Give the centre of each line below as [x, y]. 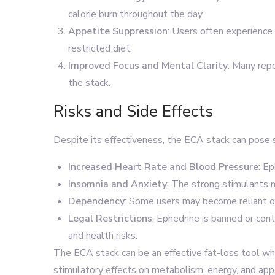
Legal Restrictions [110, 219]
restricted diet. [100, 48]
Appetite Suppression [118, 31]
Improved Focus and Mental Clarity [148, 66]
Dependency [96, 201]
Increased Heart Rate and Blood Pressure [163, 167]
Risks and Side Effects [133, 111]
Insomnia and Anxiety [118, 184]
